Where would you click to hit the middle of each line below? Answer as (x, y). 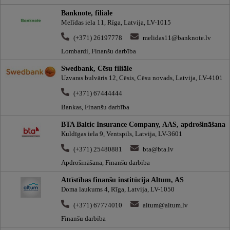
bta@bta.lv (158, 150)
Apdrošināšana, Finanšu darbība (106, 163)
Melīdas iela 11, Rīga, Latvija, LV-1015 (116, 22)
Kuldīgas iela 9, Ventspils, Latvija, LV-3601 (122, 134)
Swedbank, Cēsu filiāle (97, 69)
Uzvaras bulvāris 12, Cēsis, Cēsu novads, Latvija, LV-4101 (142, 78)
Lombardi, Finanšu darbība (99, 52)
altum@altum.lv (165, 205)
